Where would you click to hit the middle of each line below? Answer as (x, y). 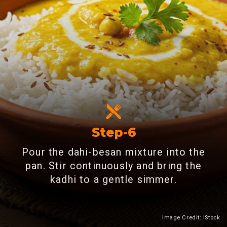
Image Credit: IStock (191, 218)
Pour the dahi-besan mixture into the (113, 153)
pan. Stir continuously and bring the (113, 166)
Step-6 (114, 132)
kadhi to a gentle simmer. (113, 180)
